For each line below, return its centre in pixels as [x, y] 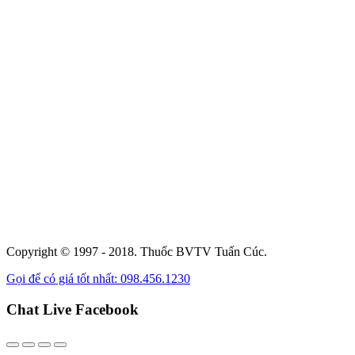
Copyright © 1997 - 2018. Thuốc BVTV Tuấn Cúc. [137, 252]
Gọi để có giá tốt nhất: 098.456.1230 [98, 279]
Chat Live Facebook [73, 310]
